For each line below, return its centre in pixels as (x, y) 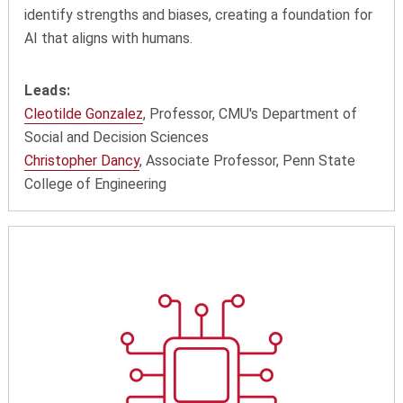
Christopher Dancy (82, 161)
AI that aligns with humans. (109, 39)
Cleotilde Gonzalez (84, 114)
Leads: (48, 91)
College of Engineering (96, 184)
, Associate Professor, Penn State (248, 161)
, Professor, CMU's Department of (251, 114)
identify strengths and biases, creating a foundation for (199, 15)
